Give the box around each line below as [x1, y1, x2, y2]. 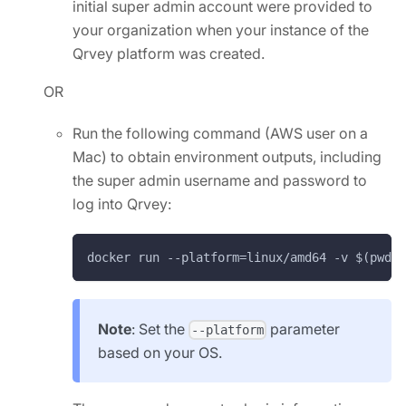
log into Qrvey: [72, 195, 171, 213]
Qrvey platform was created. [72, 44, 265, 63]
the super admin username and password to [72, 171, 367, 189]
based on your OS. [98, 343, 222, 362]
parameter [266, 320, 341, 338]
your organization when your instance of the [72, 21, 369, 39]
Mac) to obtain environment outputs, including [72, 148, 382, 166]
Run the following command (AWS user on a [72, 124, 368, 142]
